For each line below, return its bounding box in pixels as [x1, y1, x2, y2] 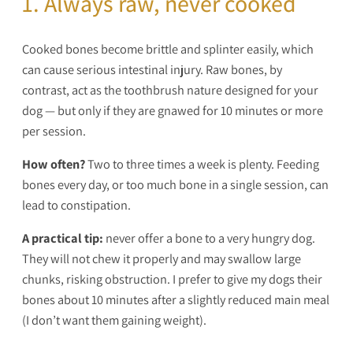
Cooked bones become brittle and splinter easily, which [22, 39, 314, 58]
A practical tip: [22, 229, 103, 247]
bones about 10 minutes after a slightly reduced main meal [22, 291, 329, 309]
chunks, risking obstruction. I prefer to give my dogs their [22, 270, 322, 288]
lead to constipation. [22, 196, 131, 214]
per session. [22, 121, 86, 139]
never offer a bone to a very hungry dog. [103, 229, 315, 247]
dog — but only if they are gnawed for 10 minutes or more [22, 101, 323, 119]
